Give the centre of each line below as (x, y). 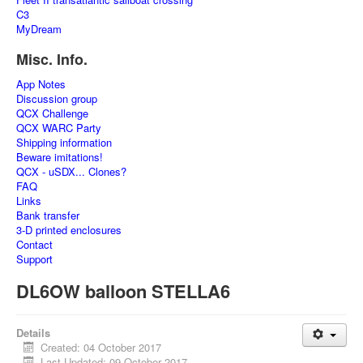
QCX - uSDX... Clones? (71, 171)
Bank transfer (48, 215)
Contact (34, 244)
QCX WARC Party (59, 128)
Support (34, 259)
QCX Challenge (52, 113)
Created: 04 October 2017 (101, 347)
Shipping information (64, 142)
